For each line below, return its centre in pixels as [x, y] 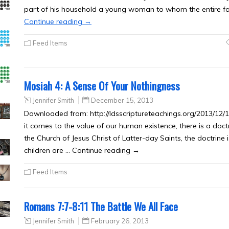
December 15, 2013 [122, 100]
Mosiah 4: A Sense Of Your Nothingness [102, 86]
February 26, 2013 [120, 221]
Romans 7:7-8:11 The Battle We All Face [101, 206]
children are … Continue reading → [82, 150]
